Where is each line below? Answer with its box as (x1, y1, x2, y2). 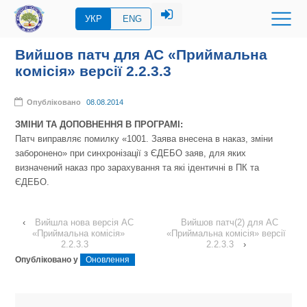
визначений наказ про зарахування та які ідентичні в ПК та (15, 162, 260, 173)
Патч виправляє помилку (15, 133, 123, 144)
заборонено (15, 147, 63, 158)
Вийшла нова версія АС (35, 217, 134, 228)
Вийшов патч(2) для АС (180, 217, 278, 228)
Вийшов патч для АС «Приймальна (15, 47, 268, 62)
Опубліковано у (15, 254, 81, 265)
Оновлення (86, 254, 130, 265)
